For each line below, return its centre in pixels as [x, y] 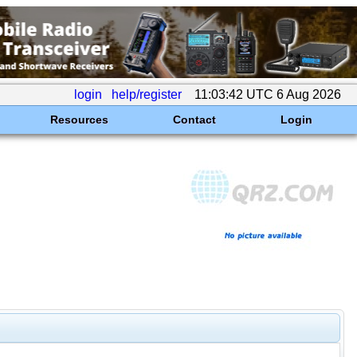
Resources [79, 120]
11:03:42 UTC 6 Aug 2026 [268, 94]
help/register [147, 94]
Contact [194, 120]
